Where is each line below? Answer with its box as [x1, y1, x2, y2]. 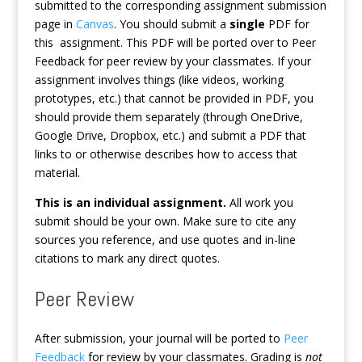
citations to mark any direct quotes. [34, 250, 220, 266]
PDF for [264, 16, 309, 32]
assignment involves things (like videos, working [34, 72, 284, 87]
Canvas [75, 16, 114, 32]
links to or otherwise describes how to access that [34, 146, 297, 162]
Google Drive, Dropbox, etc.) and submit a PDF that [34, 128, 306, 143]
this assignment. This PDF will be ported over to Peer [34, 35, 316, 50]
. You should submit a [113, 16, 229, 32]
